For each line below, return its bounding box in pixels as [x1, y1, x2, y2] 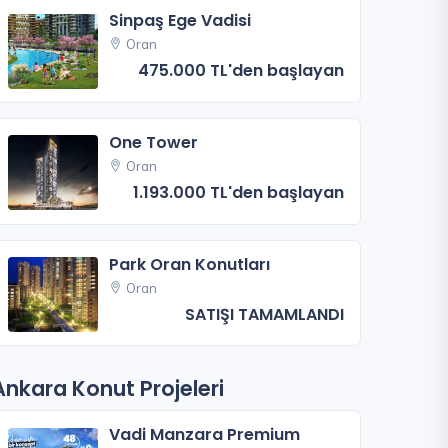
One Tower [109, 130, 199, 154]
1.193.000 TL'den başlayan [133, 180, 344, 204]
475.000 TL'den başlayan [138, 59, 344, 82]
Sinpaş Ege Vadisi [109, 9, 252, 32]
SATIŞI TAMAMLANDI [185, 302, 344, 326]
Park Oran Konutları [109, 252, 271, 276]
